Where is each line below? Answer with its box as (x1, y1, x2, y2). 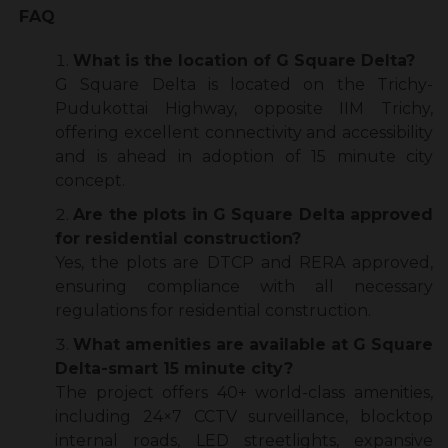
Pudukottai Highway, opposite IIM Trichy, (55, 99, 433, 119)
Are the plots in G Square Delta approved (73, 205, 433, 225)
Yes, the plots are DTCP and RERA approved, (55, 253, 433, 273)
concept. (55, 171, 125, 191)
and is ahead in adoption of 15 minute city (55, 147, 433, 167)
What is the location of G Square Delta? (73, 51, 415, 71)
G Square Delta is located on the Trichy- (55, 75, 433, 95)
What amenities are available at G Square (73, 335, 433, 355)
